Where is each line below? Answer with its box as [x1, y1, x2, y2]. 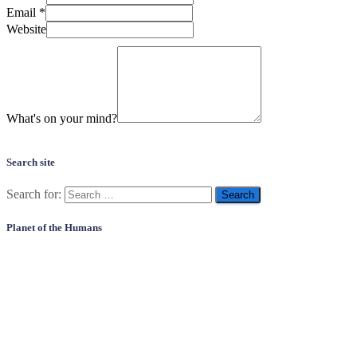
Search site [6, 156, 55, 169]
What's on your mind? [6, 112, 117, 126]
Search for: [6, 187, 61, 202]
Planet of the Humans [6, 221, 102, 233]
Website [6, 22, 46, 37]
